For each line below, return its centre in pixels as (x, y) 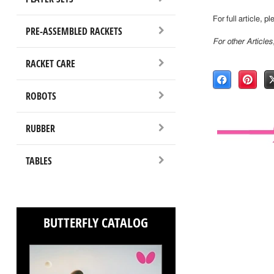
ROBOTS (41, 96)
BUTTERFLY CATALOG (96, 222)
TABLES (39, 161)
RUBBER (40, 128)
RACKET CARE (50, 63)
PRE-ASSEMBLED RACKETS (74, 31)
